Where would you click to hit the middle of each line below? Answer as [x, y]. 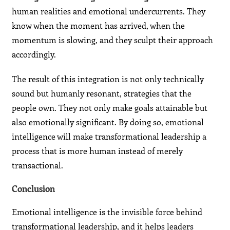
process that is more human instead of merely [98, 151]
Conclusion [34, 189]
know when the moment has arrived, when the [99, 26]
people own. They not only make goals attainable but [110, 108]
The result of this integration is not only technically [108, 79]
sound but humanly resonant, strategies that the [102, 93]
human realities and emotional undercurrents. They [109, 11]
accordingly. [34, 54]
